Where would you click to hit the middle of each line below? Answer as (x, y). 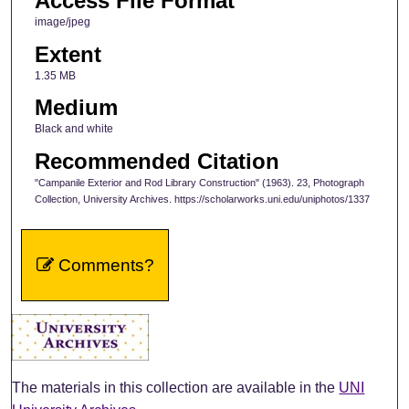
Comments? (104, 266)
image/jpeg (62, 22)
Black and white (73, 129)
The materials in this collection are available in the (176, 388)
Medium (76, 108)
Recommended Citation (157, 161)
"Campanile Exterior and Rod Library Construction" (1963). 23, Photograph (199, 182)
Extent (68, 54)
